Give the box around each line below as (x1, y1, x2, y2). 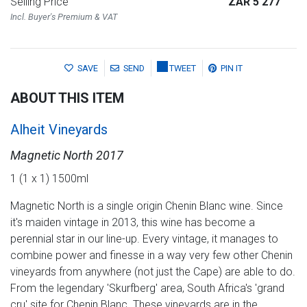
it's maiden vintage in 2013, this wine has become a (10, 216, 255, 230)
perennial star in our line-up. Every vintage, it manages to (10, 232, 278, 246)
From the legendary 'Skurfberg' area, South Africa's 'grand (10, 282, 284, 295)
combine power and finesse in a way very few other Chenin (10, 249, 293, 262)
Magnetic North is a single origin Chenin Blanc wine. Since (10, 199, 283, 213)
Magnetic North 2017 (10, 148, 123, 163)
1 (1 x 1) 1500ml (10, 172, 88, 186)
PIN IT (221, 63, 243, 74)
